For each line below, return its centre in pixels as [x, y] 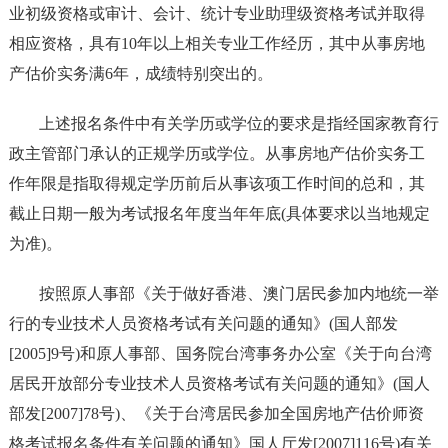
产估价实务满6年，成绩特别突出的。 [140, 73]
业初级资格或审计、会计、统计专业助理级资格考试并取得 [216, 13]
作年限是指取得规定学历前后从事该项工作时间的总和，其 [216, 183]
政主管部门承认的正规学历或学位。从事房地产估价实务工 [216, 153]
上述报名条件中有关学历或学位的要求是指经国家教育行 [238, 123]
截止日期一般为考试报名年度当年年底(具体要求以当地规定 [219, 213]
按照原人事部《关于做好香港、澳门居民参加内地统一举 [238, 293]
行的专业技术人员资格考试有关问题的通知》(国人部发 [203, 323]
